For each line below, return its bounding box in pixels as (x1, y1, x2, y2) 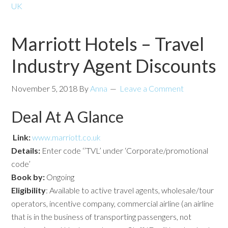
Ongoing (45, 172, 75, 182)
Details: (11, 145, 41, 155)
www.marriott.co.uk (32, 132, 101, 142)
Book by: (11, 172, 45, 182)
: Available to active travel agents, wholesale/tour (46, 185, 214, 195)
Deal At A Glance (11, 107, 124, 126)
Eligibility (11, 185, 46, 195)
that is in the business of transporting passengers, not (11, 211, 192, 221)
